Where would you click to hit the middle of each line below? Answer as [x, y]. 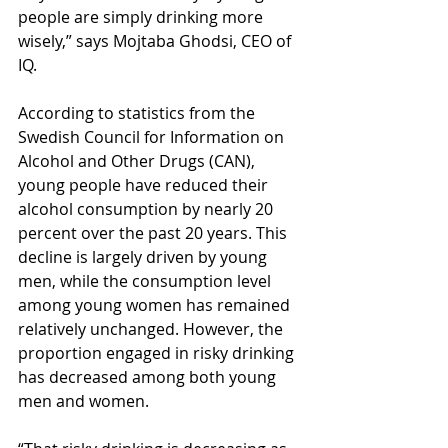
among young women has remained [156, 304]
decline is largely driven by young [144, 256]
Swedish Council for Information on [153, 136]
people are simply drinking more [142, 16]
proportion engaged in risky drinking [158, 352]
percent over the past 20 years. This [154, 232]
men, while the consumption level [146, 280]
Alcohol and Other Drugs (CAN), [138, 160]
